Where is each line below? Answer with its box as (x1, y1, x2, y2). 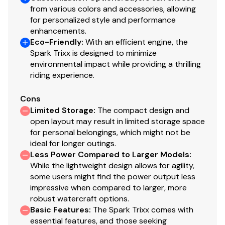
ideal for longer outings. (30, 138, 116, 149)
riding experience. (30, 69, 94, 80)
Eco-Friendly (30, 36, 81, 47)
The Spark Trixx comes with (93, 204, 193, 215)
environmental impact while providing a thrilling (30, 58, 201, 69)
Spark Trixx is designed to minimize (30, 47, 157, 58)
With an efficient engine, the (85, 36, 188, 47)
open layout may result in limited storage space (30, 116, 205, 127)
